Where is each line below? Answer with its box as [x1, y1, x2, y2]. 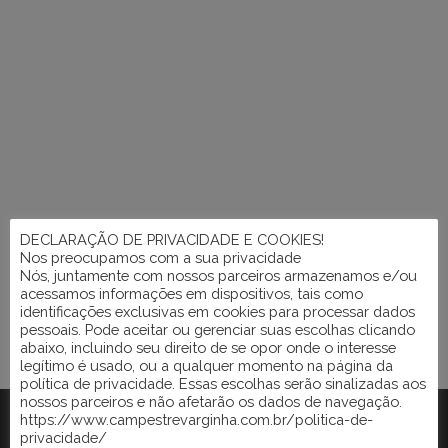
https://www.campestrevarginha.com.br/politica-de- [20, 411, 373, 428]
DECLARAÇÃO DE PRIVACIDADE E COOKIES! [20, 231, 324, 248]
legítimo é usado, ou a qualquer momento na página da [20, 357, 393, 374]
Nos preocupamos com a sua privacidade [20, 249, 301, 266]
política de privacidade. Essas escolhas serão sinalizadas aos [20, 375, 426, 392]
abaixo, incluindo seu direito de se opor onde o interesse [20, 339, 396, 356]
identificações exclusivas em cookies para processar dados [20, 303, 415, 320]
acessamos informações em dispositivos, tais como [20, 285, 363, 302]
